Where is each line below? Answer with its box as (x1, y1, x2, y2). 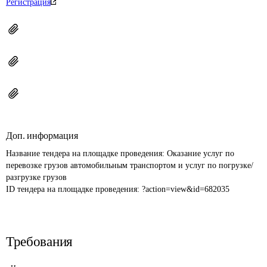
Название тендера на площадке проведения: (6, 149, 167, 158)
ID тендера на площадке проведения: (6, 185, 142, 194)
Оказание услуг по (167, 149, 237, 158)
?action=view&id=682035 (142, 185, 229, 194)
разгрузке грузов (6, 173, 67, 182)
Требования (6, 234, 73, 249)
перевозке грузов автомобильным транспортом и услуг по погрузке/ (6, 161, 253, 170)
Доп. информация (6, 131, 78, 141)
